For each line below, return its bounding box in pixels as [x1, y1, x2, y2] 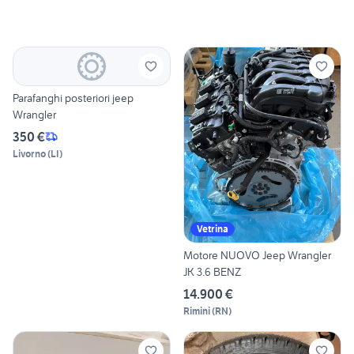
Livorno [13, 147, 46, 160]
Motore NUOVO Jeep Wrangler [183, 248, 331, 263]
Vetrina [197, 223, 228, 235]
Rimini [183, 305, 210, 318]
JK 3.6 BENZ [183, 265, 241, 280]
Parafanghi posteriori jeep [13, 90, 134, 105]
